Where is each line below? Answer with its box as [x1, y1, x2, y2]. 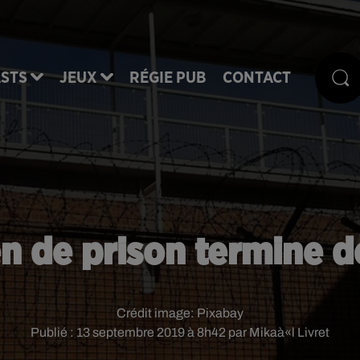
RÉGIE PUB [129, 69, 207, 86]
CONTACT [223, 69, 291, 86]
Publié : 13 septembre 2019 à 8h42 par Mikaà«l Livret [31, 325, 329, 339]
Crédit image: [117, 306, 197, 320]
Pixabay [197, 306, 243, 320]
